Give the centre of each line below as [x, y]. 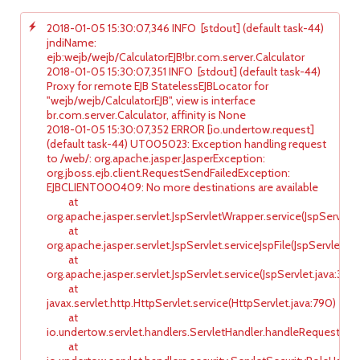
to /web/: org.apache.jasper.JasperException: [156, 158]
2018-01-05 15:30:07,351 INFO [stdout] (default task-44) [184, 71]
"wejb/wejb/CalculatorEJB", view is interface [151, 100]
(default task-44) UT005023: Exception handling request [186, 143]
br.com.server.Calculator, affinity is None [146, 115]
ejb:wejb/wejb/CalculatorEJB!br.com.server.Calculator [176, 57]
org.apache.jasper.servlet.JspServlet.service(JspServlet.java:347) [202, 274]
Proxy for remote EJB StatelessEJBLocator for [157, 86]
